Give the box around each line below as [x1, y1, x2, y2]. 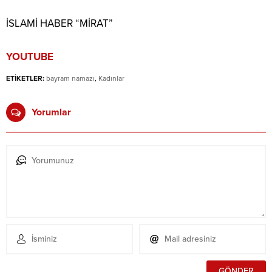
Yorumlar [32, 106, 71, 118]
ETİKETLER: [6, 73, 44, 83]
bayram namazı [46, 73, 95, 83]
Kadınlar [98, 73, 124, 83]
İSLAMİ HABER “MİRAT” [6, 16, 113, 30]
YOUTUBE [6, 50, 53, 63]
